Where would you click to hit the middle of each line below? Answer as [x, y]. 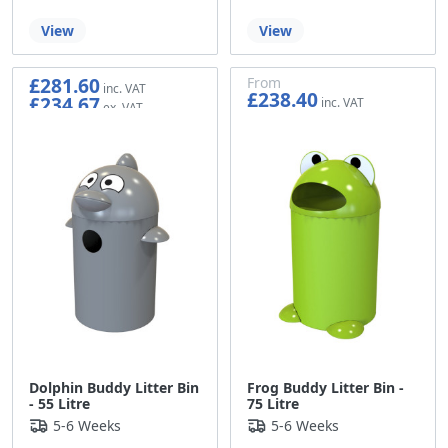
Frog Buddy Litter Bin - [325, 388]
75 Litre [273, 404]
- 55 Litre [59, 404]
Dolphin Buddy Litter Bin [114, 388]
